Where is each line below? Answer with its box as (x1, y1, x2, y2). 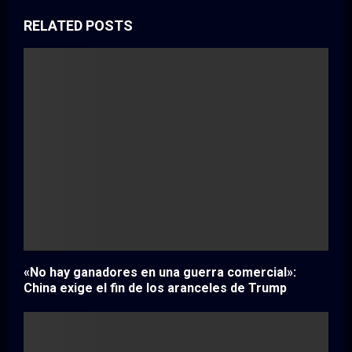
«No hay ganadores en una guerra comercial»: (24, 265, 296, 280)
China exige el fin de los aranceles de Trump (24, 280, 287, 296)
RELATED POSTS (24, 16, 133, 34)
